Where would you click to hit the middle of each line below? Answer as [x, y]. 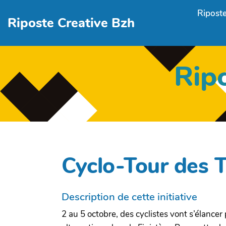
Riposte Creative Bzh [71, 23]
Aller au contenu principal [61, 12]
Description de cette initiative [129, 196]
